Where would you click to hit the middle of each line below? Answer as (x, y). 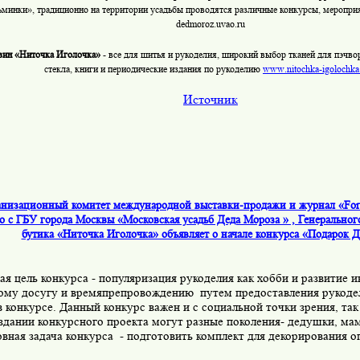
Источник (211, 100)
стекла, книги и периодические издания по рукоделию (153, 69)
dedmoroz (195, 24)
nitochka (303, 69)
